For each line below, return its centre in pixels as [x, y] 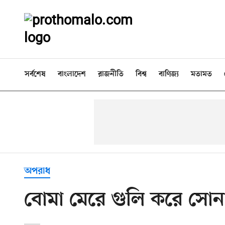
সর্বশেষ [35, 74]
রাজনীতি [111, 74]
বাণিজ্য [169, 74]
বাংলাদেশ [72, 74]
